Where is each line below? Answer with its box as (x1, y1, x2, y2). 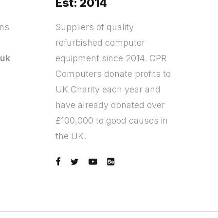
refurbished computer (55, 37, 145, 48)
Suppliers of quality (55, 22, 134, 32)
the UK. (55, 131, 86, 141)
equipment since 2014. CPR (55, 53, 166, 63)
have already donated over (55, 100, 165, 110)
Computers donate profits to (55, 69, 171, 79)
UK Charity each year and (55, 84, 161, 94)
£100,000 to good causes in (55, 115, 168, 126)
